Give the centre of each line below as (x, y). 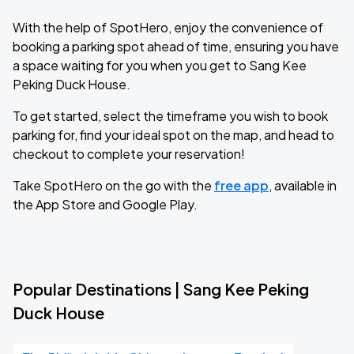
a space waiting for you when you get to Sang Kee (160, 65)
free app (241, 185)
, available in (303, 185)
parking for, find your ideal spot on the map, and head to (173, 135)
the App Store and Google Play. (105, 204)
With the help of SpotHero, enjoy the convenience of (168, 27)
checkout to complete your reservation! (129, 154)
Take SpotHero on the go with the (113, 185)
